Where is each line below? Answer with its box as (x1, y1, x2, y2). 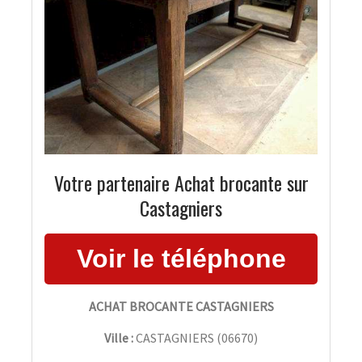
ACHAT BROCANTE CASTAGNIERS (88, 297, 274, 314)
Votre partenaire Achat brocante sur (53, 167, 309, 197)
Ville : (104, 329, 133, 346)
